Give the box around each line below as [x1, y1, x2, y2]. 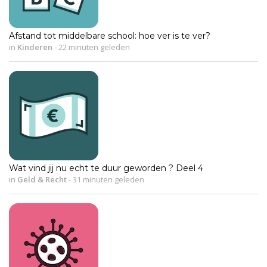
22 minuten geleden [57, 41, 130, 52]
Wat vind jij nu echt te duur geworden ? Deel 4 [9, 162, 203, 173]
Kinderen [17, 41, 52, 52]
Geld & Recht [17, 173, 67, 185]
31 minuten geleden [71, 173, 144, 185]
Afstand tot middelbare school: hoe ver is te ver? [9, 30, 210, 41]
